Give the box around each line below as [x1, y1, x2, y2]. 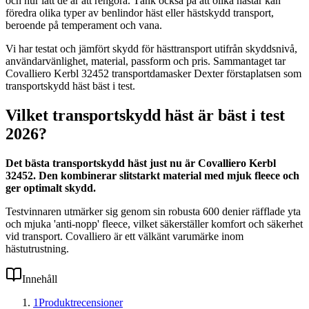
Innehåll [22, 272, 57, 285]
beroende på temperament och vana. [6, 19, 162, 31]
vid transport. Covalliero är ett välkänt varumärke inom [6, 230, 243, 242]
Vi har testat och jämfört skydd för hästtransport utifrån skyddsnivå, [6, 42, 297, 54]
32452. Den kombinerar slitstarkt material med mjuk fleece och [6, 169, 299, 181]
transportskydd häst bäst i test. [6, 79, 135, 92]
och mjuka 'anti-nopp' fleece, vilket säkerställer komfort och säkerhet [6, 217, 303, 230]
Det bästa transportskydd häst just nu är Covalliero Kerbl [6, 157, 276, 169]
